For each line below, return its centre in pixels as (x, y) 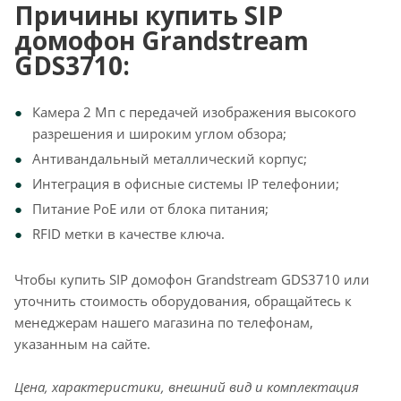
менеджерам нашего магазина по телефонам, (164, 322)
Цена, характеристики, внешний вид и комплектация (187, 387)
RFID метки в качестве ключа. (128, 234)
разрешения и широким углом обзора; (159, 133)
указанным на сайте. (82, 344)
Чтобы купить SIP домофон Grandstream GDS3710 (177, 279)
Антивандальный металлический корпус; (170, 158)
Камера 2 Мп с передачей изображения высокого (194, 112)
